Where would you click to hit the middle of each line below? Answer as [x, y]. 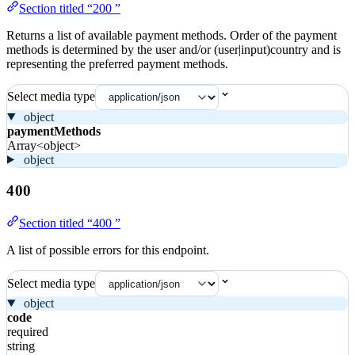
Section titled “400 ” [70, 223]
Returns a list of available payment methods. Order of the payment [172, 35]
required [28, 331]
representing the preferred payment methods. [117, 63]
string [21, 345]
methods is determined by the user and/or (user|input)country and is [174, 49]
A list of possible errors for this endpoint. [108, 250]
